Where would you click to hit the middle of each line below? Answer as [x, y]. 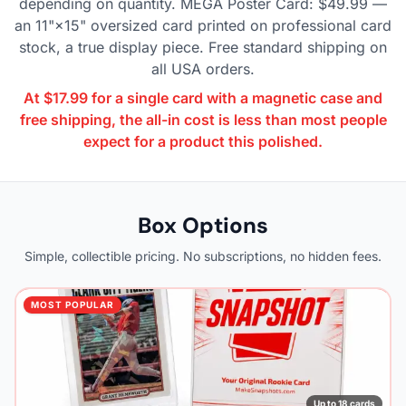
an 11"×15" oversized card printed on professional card [203, 25]
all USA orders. [203, 68]
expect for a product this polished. [203, 141]
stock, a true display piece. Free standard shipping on [203, 47]
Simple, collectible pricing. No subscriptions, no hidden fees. [203, 256]
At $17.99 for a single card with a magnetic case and [203, 97]
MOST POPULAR [72, 304]
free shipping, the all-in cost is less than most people [203, 119]
